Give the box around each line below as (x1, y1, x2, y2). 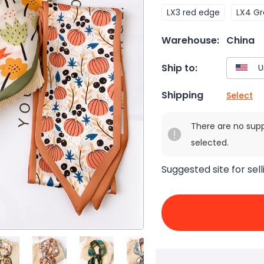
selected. (191, 137, 229, 149)
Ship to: (161, 61, 197, 75)
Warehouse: (161, 34, 219, 47)
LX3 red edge (167, 6, 220, 18)
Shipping (161, 88, 203, 103)
